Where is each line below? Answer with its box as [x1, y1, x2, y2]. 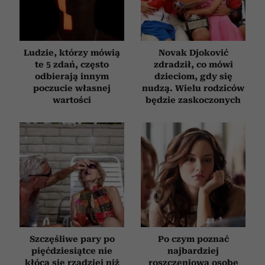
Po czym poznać [157, 234, 229, 244]
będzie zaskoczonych [146, 95, 241, 105]
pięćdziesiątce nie [31, 245, 112, 256]
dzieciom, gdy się [154, 71, 232, 81]
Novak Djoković [158, 47, 228, 57]
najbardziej [167, 245, 219, 256]
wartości [53, 95, 91, 105]
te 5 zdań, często [35, 59, 109, 69]
